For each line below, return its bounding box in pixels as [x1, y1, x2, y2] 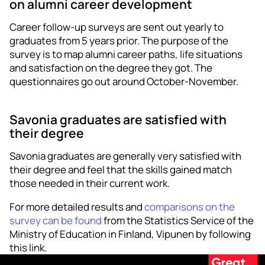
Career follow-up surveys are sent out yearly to [9, 20, 224, 34]
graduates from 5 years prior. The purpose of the [9, 34, 228, 48]
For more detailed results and [9, 200, 144, 214]
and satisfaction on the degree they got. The [9, 61, 212, 75]
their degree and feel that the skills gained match [9, 163, 232, 177]
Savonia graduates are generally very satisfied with [9, 149, 241, 163]
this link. [9, 241, 47, 255]
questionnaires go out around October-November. [9, 75, 238, 89]
